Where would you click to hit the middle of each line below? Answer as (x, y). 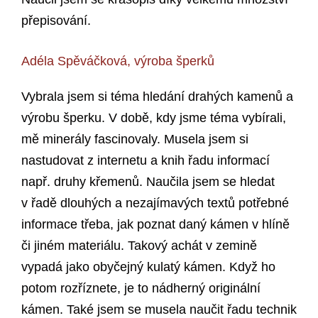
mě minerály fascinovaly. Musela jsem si (135, 139)
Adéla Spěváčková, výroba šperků (118, 61)
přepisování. (56, 21)
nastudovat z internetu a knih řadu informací (146, 161)
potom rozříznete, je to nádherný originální (141, 289)
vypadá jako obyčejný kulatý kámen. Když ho (148, 267)
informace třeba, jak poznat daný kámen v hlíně (155, 225)
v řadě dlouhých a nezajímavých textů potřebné (155, 203)
